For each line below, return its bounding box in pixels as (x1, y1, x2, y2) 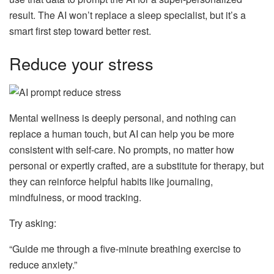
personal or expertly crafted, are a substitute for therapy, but (9, 158, 264, 172)
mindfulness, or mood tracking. (9, 190, 141, 204)
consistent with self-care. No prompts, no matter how (9, 142, 234, 157)
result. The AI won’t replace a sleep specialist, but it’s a (9, 7, 246, 22)
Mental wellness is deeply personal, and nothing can (9, 110, 236, 125)
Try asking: (9, 215, 56, 230)
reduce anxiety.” (9, 257, 77, 272)
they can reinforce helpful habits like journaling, (9, 174, 213, 188)
